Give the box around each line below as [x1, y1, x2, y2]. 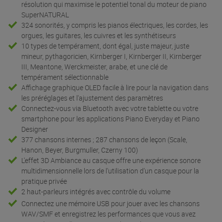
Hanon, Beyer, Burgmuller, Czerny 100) [21, 145, 139, 155]
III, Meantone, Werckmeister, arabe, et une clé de [21, 62, 168, 72]
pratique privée [21, 176, 67, 186]
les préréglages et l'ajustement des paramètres [21, 93, 164, 103]
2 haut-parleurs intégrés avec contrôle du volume [21, 187, 171, 197]
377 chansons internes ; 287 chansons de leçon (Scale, [21, 135, 188, 145]
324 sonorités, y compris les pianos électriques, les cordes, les [21, 20, 209, 30]
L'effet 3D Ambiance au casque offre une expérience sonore [21, 156, 201, 166]
